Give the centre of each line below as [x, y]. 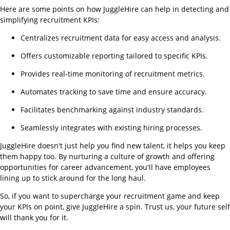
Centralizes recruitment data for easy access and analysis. [121, 37]
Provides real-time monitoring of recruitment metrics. [113, 73]
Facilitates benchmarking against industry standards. [112, 109]
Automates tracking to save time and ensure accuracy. [114, 91]
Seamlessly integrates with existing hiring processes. [111, 127]
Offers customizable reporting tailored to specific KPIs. [114, 55]
